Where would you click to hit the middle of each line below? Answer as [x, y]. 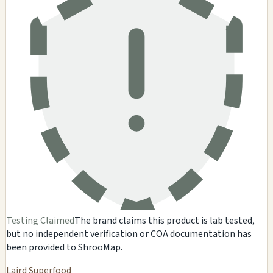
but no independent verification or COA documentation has [129, 234]
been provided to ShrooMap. [64, 248]
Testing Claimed [40, 221]
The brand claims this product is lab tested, [165, 221]
